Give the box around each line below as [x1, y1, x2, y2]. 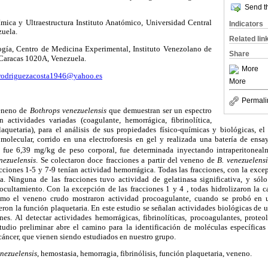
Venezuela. [51, 54, 86, 63]
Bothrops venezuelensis [29, 106, 109, 115]
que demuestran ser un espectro [108, 106, 212, 115]
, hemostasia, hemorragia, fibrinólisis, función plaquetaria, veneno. [37, 249, 252, 258]
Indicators [229, 20, 263, 28]
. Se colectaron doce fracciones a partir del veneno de [36, 156, 218, 165]
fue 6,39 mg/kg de [2, 145, 66, 154]
